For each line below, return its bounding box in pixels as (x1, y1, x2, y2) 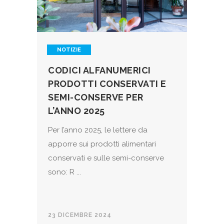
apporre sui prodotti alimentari (48, 139, 156, 149)
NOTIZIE (57, 46, 81, 53)
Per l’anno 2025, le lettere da (48, 125, 147, 135)
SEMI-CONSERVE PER (48, 92, 143, 103)
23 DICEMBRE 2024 (48, 211, 111, 219)
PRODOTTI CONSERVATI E (48, 78, 166, 89)
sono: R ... (48, 167, 81, 177)
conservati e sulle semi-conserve (48, 153, 164, 163)
